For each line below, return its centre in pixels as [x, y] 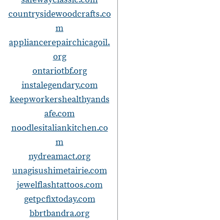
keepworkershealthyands [59, 99]
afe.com [59, 113]
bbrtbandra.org [59, 213]
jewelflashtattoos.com [59, 185]
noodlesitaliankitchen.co [59, 128]
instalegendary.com [59, 85]
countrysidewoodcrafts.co [59, 14]
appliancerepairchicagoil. [59, 42]
